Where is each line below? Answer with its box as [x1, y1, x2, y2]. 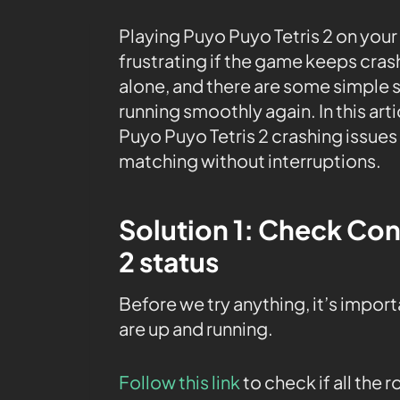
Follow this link [119, 370, 240, 393]
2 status [119, 244, 219, 279]
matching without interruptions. [119, 148, 381, 171]
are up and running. [119, 316, 273, 339]
